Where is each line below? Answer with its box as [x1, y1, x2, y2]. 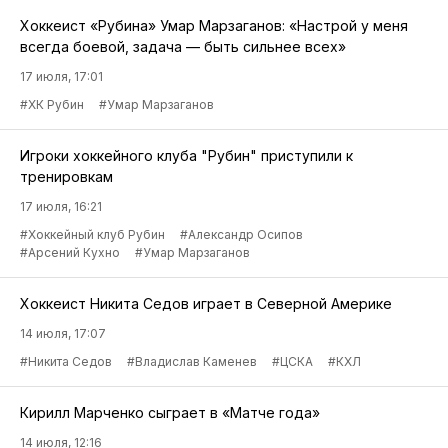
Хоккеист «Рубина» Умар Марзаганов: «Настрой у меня [20, 17, 408, 35]
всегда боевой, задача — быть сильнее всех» [20, 38, 346, 56]
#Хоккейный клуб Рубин [20, 227, 165, 243]
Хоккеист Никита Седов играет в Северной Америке [20, 295, 392, 313]
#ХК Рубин [20, 97, 84, 113]
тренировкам [20, 168, 113, 186]
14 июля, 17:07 [20, 326, 106, 342]
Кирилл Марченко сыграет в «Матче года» [20, 404, 320, 422]
